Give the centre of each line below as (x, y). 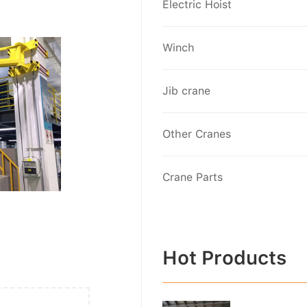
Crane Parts (193, 177)
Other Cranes (197, 134)
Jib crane (187, 91)
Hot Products (225, 258)
